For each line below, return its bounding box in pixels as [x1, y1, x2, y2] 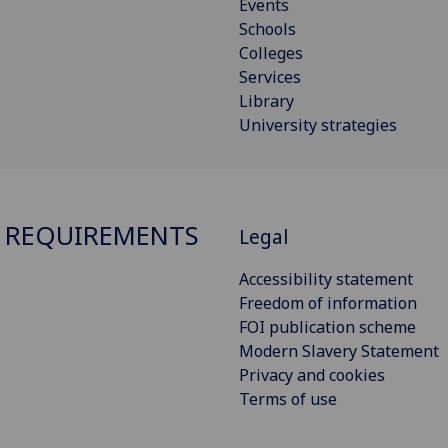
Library [239, 89, 294, 112]
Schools [239, 17, 296, 40]
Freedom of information [239, 291, 417, 314]
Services [239, 65, 301, 88]
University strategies [239, 113, 397, 136]
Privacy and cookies [239, 363, 385, 386]
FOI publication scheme [239, 315, 416, 338]
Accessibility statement [239, 267, 413, 290]
